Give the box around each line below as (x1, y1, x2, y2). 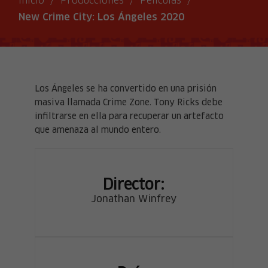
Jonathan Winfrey (91, 194, 177, 204)
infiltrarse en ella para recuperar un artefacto (35, 112, 224, 121)
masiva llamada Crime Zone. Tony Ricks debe (35, 99, 223, 107)
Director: (103, 178, 165, 193)
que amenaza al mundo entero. (35, 126, 162, 135)
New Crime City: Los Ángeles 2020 (19, 13, 185, 22)
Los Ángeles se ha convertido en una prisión (35, 85, 217, 93)
